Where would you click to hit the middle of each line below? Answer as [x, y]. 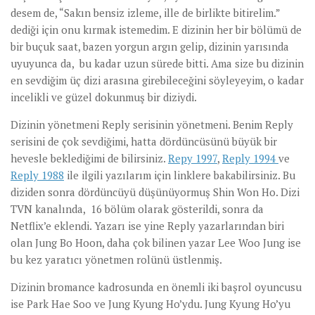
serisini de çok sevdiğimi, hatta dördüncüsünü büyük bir [144, 142]
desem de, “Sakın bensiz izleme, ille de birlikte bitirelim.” [145, 13]
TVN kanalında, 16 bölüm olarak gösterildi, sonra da [137, 209]
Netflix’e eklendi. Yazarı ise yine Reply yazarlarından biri [147, 226]
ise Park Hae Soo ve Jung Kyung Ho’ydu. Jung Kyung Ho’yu [150, 304]
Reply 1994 [250, 159]
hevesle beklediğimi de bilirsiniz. [89, 159]
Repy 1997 [193, 159]
